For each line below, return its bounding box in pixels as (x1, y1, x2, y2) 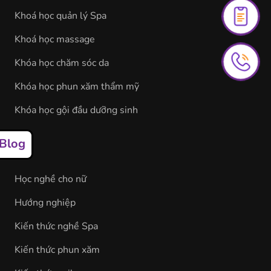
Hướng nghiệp (14, 196, 76, 210)
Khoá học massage (14, 33, 95, 47)
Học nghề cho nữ (14, 172, 87, 186)
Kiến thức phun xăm (14, 243, 100, 257)
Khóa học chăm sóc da (14, 56, 109, 70)
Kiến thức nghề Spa (14, 220, 98, 233)
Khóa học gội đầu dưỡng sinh (14, 103, 138, 117)
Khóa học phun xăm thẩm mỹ (14, 80, 139, 94)
